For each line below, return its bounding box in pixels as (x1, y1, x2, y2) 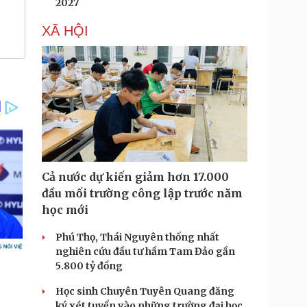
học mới (42, 203, 88, 217)
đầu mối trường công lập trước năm (42, 186, 243, 200)
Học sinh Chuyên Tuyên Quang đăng (56, 285, 234, 297)
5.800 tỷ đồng (56, 260, 123, 272)
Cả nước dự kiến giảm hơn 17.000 (42, 170, 229, 184)
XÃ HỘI (42, 23, 88, 38)
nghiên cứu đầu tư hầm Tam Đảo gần (56, 245, 235, 258)
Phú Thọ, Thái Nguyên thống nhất (56, 231, 219, 243)
